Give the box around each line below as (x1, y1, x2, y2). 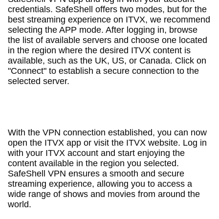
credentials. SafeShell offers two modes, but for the (7, 4, 207, 14)
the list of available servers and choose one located (7, 35, 207, 45)
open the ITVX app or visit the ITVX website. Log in (7, 137, 207, 148)
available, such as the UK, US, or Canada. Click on (7, 55, 206, 66)
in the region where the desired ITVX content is (7, 45, 191, 55)
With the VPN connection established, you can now (7, 127, 207, 137)
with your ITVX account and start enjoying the (7, 148, 185, 158)
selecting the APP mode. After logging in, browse (7, 24, 197, 35)
